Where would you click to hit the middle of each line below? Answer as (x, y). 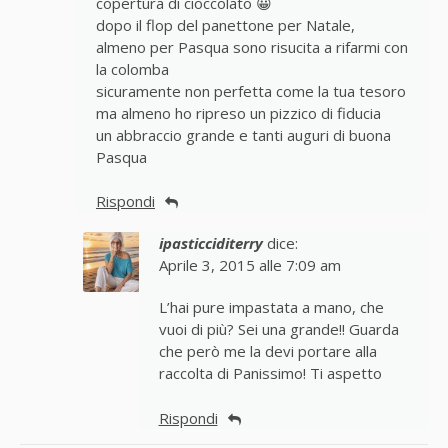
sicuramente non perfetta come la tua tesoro (251, 90)
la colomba (132, 68)
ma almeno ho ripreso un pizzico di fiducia (238, 112)
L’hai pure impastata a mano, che (271, 307)
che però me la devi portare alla (267, 351)
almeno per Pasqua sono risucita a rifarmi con (252, 46)
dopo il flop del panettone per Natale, (225, 24)
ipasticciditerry (210, 243)
